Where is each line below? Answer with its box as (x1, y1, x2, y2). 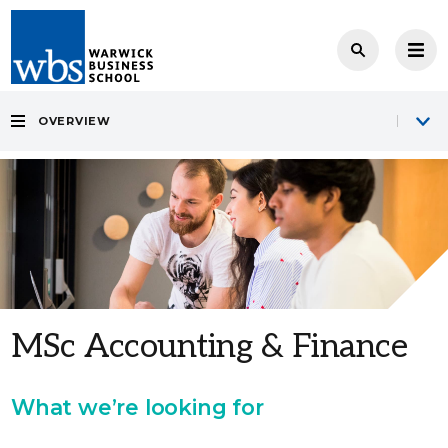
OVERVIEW (38, 114, 111, 128)
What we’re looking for (11, 394, 264, 420)
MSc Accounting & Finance (11, 327, 408, 367)
